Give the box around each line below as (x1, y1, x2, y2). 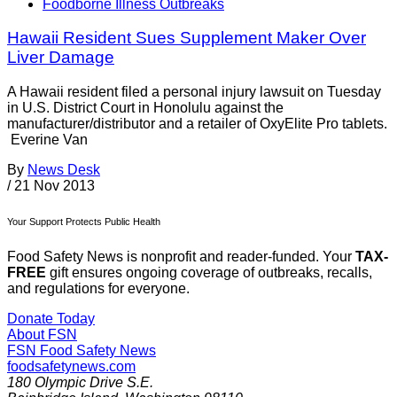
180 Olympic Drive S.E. (7, 375, 153, 391)
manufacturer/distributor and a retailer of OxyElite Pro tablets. (7, 116, 387, 132)
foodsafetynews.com (7, 359, 136, 375)
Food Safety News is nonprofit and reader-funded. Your (7, 249, 355, 265)
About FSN (7, 327, 77, 343)
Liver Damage (7, 48, 114, 67)
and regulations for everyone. (7, 281, 190, 297)
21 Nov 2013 (14, 178, 95, 194)
